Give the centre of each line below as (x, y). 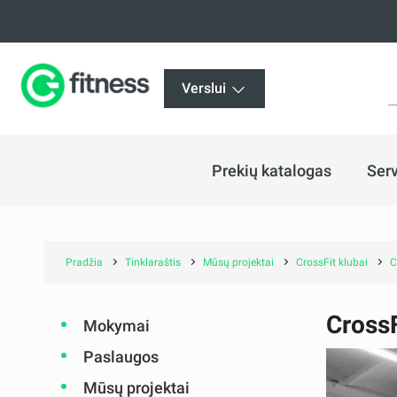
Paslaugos (121, 357)
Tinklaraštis (152, 262)
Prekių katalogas (271, 170)
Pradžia (84, 262)
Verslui (206, 88)
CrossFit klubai (331, 262)
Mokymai (116, 326)
